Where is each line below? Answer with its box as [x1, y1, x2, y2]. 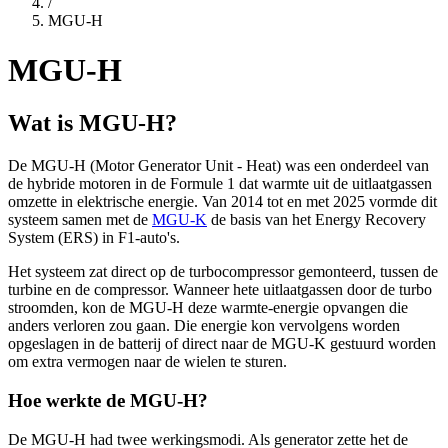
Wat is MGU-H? [8, 110, 177, 137]
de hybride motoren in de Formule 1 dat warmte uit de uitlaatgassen [8, 175, 432, 193]
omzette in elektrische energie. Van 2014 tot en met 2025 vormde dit [8, 193, 437, 211]
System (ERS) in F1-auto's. [8, 229, 180, 247]
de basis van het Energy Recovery [207, 211, 426, 229]
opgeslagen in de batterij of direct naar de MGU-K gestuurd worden [8, 335, 436, 353]
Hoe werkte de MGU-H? [8, 389, 208, 411]
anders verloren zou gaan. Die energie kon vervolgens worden [8, 317, 400, 335]
